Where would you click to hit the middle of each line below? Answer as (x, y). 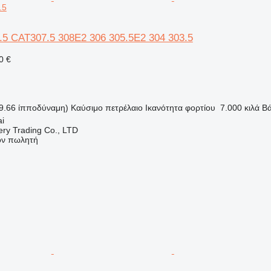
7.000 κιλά (240, 107)
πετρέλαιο (124, 107)
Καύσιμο (87, 107)
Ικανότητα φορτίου (180, 107)
